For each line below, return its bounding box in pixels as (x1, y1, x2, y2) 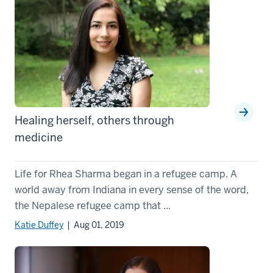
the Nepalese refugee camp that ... (15, 199, 171, 212)
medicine (15, 130, 63, 144)
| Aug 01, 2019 (63, 219, 124, 230)
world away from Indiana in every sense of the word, (15, 183, 249, 196)
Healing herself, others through (15, 113, 174, 127)
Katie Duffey (15, 219, 63, 230)
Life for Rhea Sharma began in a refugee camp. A (15, 167, 237, 180)
